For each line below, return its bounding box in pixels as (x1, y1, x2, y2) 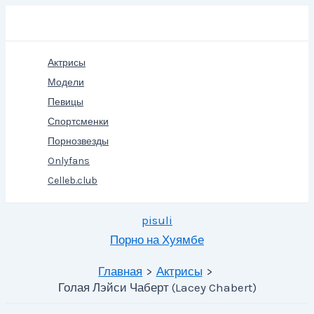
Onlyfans (48, 155, 90, 167)
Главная (98, 264, 143, 278)
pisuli (142, 213, 172, 227)
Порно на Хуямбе (110, 233, 204, 247)
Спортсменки (48, 116, 109, 128)
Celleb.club (48, 175, 97, 186)
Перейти (5, 8, 52, 22)
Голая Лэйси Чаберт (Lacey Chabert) (57, 280, 257, 294)
